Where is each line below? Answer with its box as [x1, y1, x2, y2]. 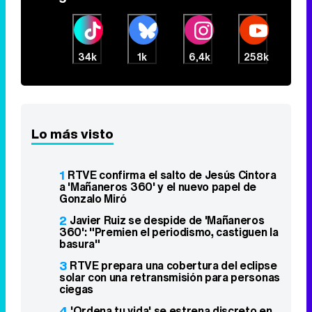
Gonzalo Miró [59, 190, 127, 207]
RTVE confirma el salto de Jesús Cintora [68, 166, 276, 183]
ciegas [59, 281, 94, 297]
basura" [59, 235, 100, 252]
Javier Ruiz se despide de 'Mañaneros [70, 212, 265, 228]
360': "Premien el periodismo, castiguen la [59, 224, 279, 240]
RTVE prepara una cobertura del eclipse [70, 257, 277, 274]
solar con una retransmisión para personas [59, 269, 280, 286]
